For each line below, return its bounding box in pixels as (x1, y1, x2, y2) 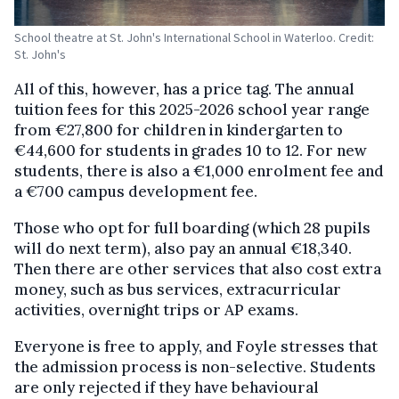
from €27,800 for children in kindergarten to (14, 119, 343, 140)
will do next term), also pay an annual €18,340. (14, 238, 352, 258)
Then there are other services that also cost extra (14, 258, 381, 279)
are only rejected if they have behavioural (14, 377, 319, 397)
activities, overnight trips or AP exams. (14, 299, 298, 320)
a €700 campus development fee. (14, 181, 257, 201)
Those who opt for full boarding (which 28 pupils (14, 217, 370, 238)
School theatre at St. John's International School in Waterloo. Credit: (14, 28, 374, 45)
